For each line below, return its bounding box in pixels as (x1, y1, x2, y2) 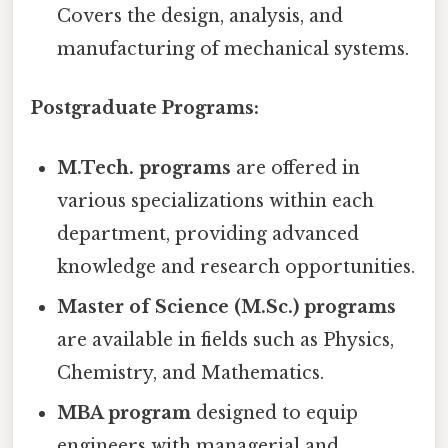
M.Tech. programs (57, 156, 232, 179)
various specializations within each (57, 189, 375, 212)
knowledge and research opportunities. (57, 255, 416, 278)
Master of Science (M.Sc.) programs (57, 295, 397, 318)
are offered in (231, 156, 361, 179)
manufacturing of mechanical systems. (57, 38, 410, 61)
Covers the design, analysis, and (57, 5, 344, 28)
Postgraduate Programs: (31, 97, 259, 120)
